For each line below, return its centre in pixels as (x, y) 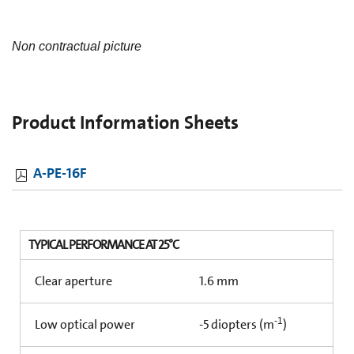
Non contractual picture (77, 47)
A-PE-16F (60, 173)
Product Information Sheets (125, 123)
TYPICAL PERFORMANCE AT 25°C (104, 245)
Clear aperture (72, 281)
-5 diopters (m (235, 325)
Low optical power (84, 325)
